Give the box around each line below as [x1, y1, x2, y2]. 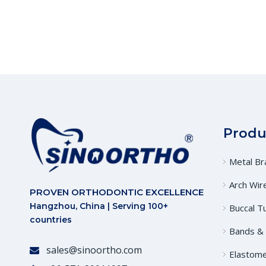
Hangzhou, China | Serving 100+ [30, 201, 168, 212]
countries [30, 214, 72, 226]
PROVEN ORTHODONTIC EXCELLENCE [30, 186, 204, 198]
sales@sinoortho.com [46, 243, 142, 257]
